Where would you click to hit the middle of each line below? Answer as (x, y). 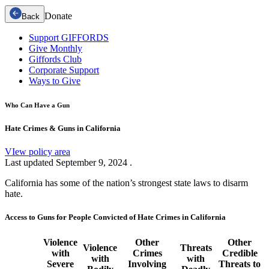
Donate (58, 16)
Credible (240, 253)
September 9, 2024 (93, 162)
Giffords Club (55, 59)
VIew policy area (38, 151)
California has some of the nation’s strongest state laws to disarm (126, 183)
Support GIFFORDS (69, 37)
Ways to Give (55, 80)
